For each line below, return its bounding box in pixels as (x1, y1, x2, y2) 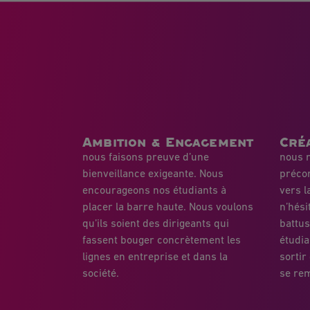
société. (82, 268, 119, 280)
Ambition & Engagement (82, 135, 254, 149)
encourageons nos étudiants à (82, 185, 226, 197)
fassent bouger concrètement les (82, 235, 241, 246)
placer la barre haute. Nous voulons (82, 201, 253, 213)
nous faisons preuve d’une (82, 152, 209, 163)
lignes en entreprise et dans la (82, 251, 228, 263)
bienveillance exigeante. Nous (82, 168, 224, 180)
